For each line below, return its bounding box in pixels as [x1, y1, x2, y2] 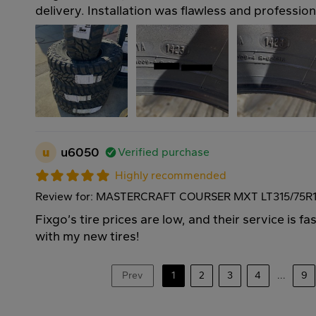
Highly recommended [115, 169, 227, 182]
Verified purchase [118, 145, 210, 159]
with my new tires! [35, 228, 140, 244]
